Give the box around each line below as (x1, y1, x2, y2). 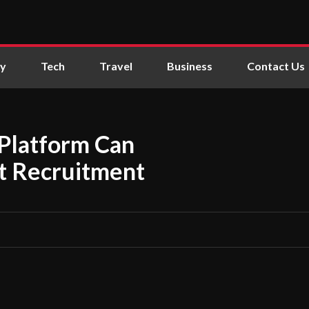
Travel (99, 59, 132, 72)
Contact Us (247, 59, 305, 72)
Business (167, 59, 212, 72)
